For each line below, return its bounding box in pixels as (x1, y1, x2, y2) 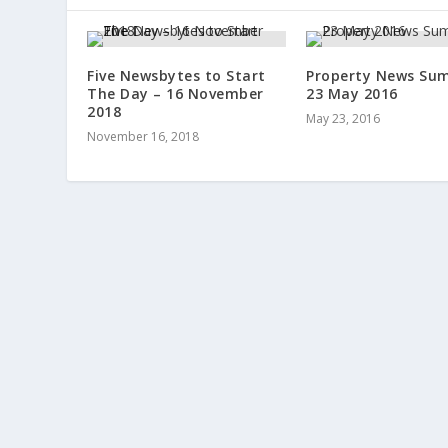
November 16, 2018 (87, 127, 200, 145)
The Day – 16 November (87, 83, 264, 103)
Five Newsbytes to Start (87, 65, 266, 85)
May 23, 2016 (306, 109, 380, 127)
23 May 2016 (306, 83, 398, 103)
